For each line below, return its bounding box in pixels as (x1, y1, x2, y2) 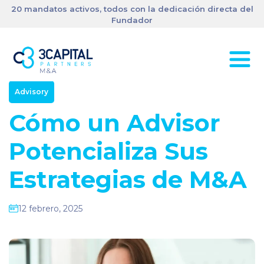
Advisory (15, 87, 48, 96)
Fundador (111, 15, 153, 25)
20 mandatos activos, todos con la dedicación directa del (11, 4, 253, 14)
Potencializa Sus (9, 137, 208, 166)
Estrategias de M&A (9, 165, 247, 194)
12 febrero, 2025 (18, 203, 82, 214)
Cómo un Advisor (9, 108, 220, 137)
